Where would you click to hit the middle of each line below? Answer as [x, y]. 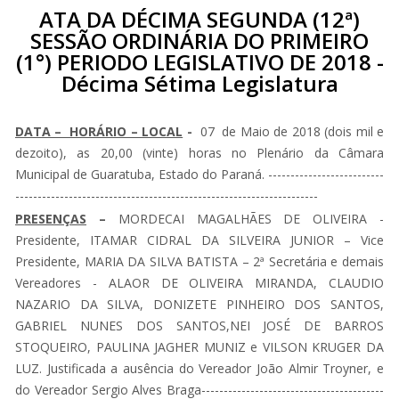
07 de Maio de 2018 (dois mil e [292, 131]
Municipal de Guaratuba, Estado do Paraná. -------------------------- [199, 174]
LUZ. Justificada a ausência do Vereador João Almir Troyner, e [199, 368]
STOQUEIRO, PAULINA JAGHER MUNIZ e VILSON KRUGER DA [199, 346]
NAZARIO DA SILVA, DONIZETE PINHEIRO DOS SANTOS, [199, 304]
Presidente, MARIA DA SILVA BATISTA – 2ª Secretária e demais [199, 261]
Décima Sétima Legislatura [199, 83]
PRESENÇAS [51, 218]
